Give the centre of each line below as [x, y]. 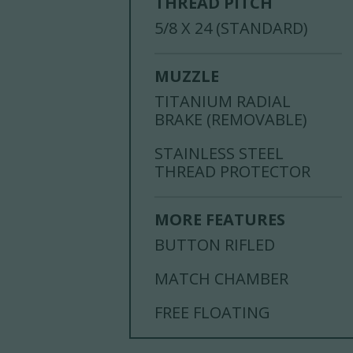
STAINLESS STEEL [219, 153]
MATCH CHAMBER [222, 278]
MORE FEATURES [220, 219]
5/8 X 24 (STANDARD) [232, 28]
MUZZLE [187, 76]
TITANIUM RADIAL [223, 101]
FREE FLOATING [213, 312]
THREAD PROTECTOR [233, 171]
